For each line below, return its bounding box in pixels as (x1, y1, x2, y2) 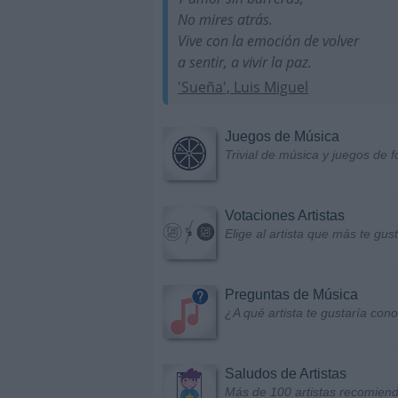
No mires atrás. (178, 9, 274, 29)
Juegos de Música (225, 129, 339, 145)
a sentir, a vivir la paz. (178, 52, 313, 72)
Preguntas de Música (225, 287, 358, 303)
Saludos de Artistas (225, 366, 346, 382)
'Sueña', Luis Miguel (178, 77, 309, 98)
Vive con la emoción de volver (178, 30, 360, 51)
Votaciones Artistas (225, 208, 345, 224)
